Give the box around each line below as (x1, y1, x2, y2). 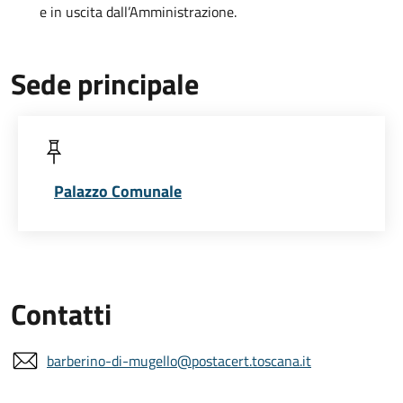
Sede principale (11, 62, 199, 106)
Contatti (11, 292, 112, 336)
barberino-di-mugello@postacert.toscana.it (47, 350, 311, 372)
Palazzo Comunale (54, 179, 182, 204)
